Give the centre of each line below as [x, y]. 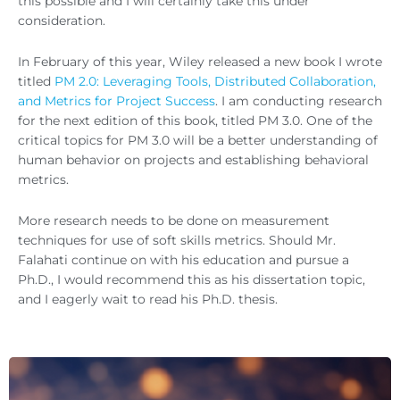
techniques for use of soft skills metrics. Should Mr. [177, 240]
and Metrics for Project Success [117, 100]
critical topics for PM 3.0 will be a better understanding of [198, 140]
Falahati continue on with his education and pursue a [183, 259]
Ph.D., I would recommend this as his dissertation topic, [192, 279]
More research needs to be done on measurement [174, 220]
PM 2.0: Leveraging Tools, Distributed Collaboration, [215, 81]
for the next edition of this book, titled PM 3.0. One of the [195, 120]
